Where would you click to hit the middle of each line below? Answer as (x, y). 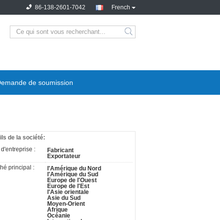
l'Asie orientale (68, 192)
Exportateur (64, 156)
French (121, 7)
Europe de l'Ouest (72, 180)
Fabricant (60, 150)
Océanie (59, 216)
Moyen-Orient (66, 204)
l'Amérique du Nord (74, 168)
